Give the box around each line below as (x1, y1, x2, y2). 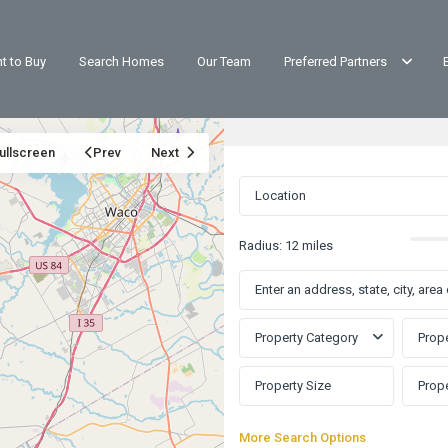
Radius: (239, 237, 285, 253)
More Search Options (239, 429, 366, 445)
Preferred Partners (283, 54, 387, 70)
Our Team (196, 54, 251, 70)
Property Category (255, 329, 358, 345)
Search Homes (78, 54, 164, 70)
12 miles (285, 237, 333, 253)
